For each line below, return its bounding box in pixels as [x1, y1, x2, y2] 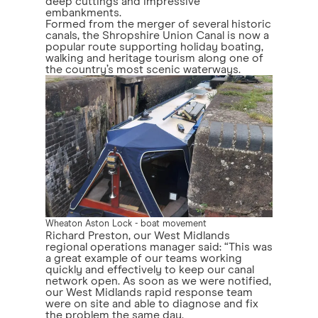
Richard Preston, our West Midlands [45, 229, 230, 241]
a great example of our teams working [45, 252, 242, 264]
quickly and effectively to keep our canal [45, 263, 254, 275]
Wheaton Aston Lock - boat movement [45, 219, 207, 229]
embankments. [45, 6, 121, 18]
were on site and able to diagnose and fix [45, 297, 258, 309]
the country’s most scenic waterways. [45, 63, 241, 75]
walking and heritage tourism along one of [45, 52, 263, 64]
